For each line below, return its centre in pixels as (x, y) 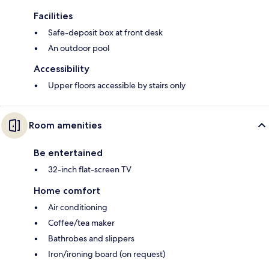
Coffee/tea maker (81, 223)
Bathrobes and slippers (91, 239)
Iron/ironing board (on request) (107, 254)
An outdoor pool (79, 48)
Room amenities (65, 125)
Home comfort (67, 191)
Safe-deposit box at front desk (105, 33)
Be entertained (68, 153)
